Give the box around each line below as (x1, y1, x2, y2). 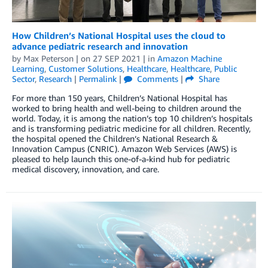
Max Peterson (23, 53, 74, 63)
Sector (12, 73, 35, 84)
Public (214, 63, 237, 74)
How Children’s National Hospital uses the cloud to (12, 29, 226, 41)
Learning (12, 63, 44, 74)
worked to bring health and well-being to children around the (12, 102, 241, 113)
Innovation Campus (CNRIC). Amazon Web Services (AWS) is (12, 143, 237, 154)
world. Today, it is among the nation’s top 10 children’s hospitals (12, 112, 252, 123)
